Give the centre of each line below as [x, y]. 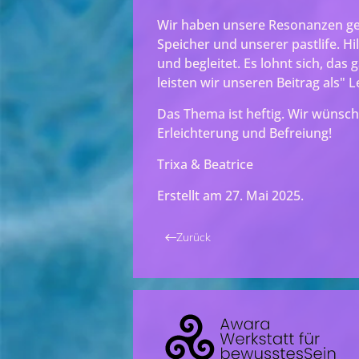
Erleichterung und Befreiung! [244, 133]
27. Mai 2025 [263, 195]
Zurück [194, 237]
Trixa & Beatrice [205, 164]
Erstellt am [191, 195]
